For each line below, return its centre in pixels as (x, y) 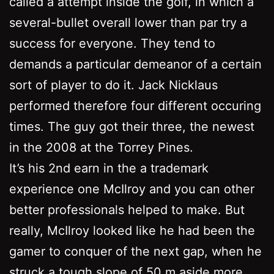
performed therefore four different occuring (135, 106)
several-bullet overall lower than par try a (128, 22)
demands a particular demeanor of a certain (135, 64)
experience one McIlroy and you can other (132, 189)
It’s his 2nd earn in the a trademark (109, 168)
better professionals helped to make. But (127, 209)
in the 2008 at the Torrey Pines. (101, 147)
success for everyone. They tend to (112, 43)
